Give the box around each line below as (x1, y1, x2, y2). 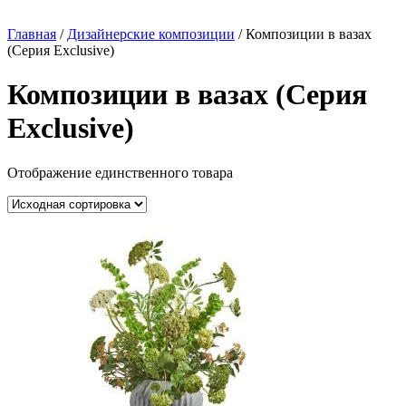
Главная (7, 26, 56, 42)
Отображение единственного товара (7, 164, 233, 180)
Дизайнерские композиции (67, 26, 235, 42)
